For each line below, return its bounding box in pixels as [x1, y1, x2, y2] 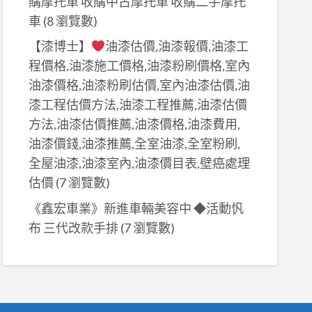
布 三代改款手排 [28, 219, 118, 235]
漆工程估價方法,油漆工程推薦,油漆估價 [28, 97, 247, 113]
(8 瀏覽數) [40, 13, 97, 29]
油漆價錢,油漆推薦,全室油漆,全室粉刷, [28, 136, 240, 152]
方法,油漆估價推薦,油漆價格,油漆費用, [28, 116, 240, 132]
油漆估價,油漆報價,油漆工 [105, 38, 249, 54]
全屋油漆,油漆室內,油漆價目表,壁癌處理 [28, 155, 250, 171]
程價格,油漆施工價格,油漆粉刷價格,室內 [28, 58, 250, 74]
